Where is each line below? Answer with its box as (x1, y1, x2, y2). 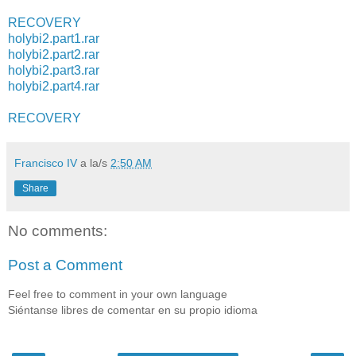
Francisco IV (14, 156, 77, 169)
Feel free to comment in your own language (8, 287, 227, 300)
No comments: (8, 222, 107, 239)
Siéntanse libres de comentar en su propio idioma (8, 303, 257, 316)
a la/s (80, 156, 110, 169)
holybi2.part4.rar (8, 79, 99, 93)
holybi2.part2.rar (8, 47, 99, 61)
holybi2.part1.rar (8, 31, 99, 45)
